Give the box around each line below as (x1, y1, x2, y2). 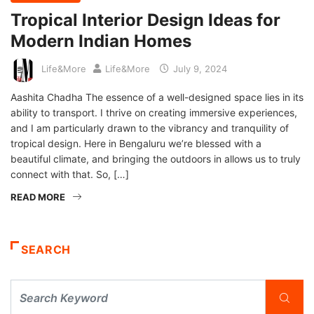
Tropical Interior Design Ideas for (11, 9, 280, 30)
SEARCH (21, 242, 71, 257)
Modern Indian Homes (11, 30, 191, 51)
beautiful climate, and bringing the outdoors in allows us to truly (11, 152, 301, 165)
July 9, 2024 (170, 63, 227, 75)
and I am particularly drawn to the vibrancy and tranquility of (11, 121, 289, 134)
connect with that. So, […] (11, 168, 129, 180)
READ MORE (11, 191, 65, 203)
